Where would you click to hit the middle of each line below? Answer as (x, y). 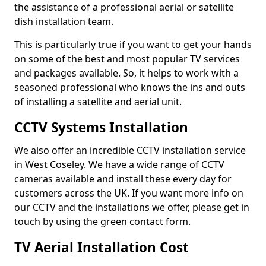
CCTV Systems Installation (101, 127)
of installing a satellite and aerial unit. (98, 102)
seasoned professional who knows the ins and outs (130, 87)
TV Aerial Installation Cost (102, 247)
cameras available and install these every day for (123, 179)
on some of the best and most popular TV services (127, 59)
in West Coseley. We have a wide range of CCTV (119, 164)
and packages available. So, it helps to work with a (126, 73)
